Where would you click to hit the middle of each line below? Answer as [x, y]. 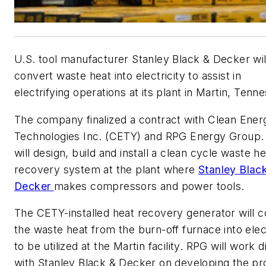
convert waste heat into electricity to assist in [128, 76]
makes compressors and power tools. [149, 186]
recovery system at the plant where [106, 169]
